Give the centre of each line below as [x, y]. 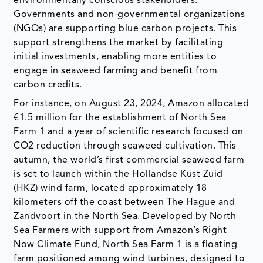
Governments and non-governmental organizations [129, 15]
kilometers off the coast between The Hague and [124, 203]
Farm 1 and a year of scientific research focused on [129, 132]
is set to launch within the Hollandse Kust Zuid [118, 175]
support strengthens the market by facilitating [119, 43]
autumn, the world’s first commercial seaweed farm [129, 161]
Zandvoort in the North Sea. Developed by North [125, 217]
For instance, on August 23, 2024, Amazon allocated [131, 104]
